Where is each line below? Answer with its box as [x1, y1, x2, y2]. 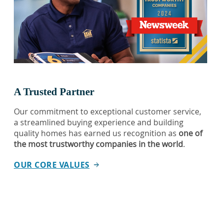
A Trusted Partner [14, 86, 94, 98]
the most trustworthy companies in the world [14, 139, 183, 150]
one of [179, 128, 202, 139]
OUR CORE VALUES [14, 159, 90, 171]
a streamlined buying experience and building [14, 117, 184, 128]
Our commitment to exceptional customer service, [14, 106, 201, 117]
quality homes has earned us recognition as [14, 128, 179, 139]
